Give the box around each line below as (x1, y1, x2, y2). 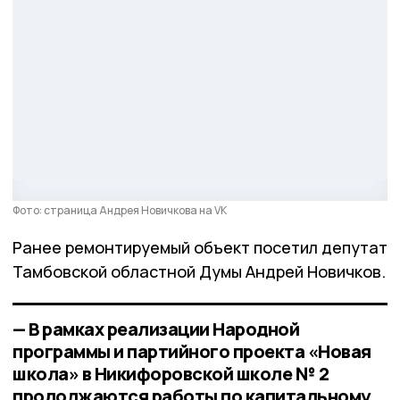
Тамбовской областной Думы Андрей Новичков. (12, 261, 386, 283)
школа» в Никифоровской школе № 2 (12, 362, 329, 387)
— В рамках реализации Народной (12, 317, 299, 342)
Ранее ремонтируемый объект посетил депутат (12, 237, 387, 259)
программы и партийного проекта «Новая (12, 339, 371, 364)
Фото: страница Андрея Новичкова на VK (12, 203, 227, 219)
